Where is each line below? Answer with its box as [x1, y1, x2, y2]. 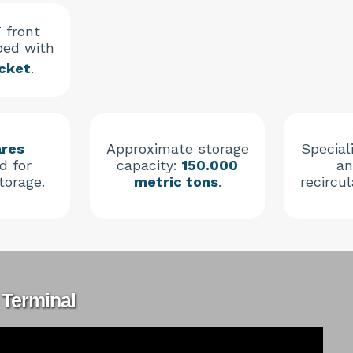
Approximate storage [106, 140, 249, 158]
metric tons [133, 173, 218, 191]
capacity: [117, 157, 182, 174]
